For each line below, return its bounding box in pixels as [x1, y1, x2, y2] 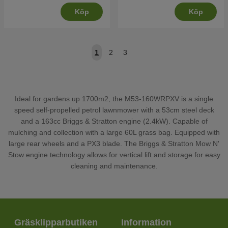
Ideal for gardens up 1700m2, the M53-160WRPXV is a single [15, 95, 213, 103]
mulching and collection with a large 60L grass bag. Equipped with [8, 128, 220, 137]
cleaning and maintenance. [70, 162, 158, 170]
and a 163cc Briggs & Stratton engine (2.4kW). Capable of [20, 117, 208, 126]
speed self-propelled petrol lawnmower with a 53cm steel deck [14, 106, 214, 115]
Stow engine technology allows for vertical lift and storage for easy [8, 151, 220, 159]
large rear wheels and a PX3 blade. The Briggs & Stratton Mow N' [9, 139, 219, 148]
